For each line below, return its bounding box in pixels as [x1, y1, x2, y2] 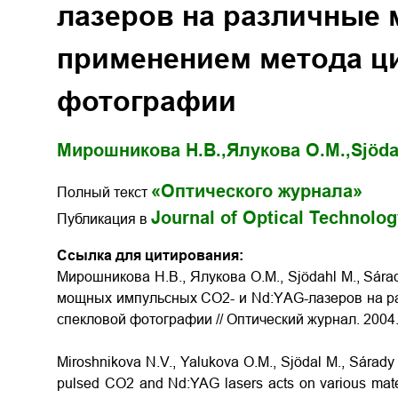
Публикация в [57, 211, 151, 227]
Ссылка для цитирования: [57, 248, 243, 263]
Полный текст [57, 185, 151, 200]
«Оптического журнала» [151, 181, 362, 201]
